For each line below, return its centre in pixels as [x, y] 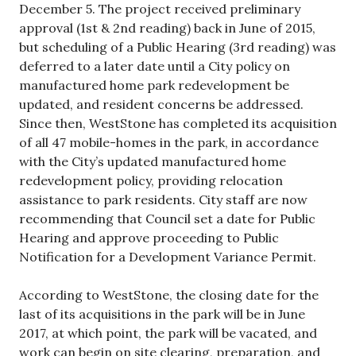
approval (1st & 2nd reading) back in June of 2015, [167, 27]
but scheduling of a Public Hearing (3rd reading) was [178, 46]
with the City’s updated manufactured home [153, 161]
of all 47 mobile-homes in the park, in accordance [169, 142]
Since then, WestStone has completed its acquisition [178, 123]
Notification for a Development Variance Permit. [168, 256]
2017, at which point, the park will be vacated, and [168, 333]
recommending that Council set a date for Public [167, 218]
